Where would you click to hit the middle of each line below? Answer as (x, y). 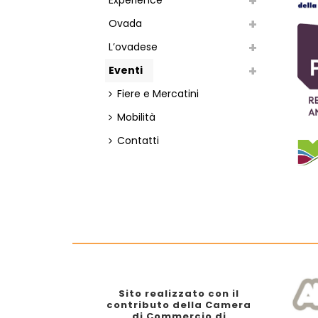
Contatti (138, 141)
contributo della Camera (179, 305)
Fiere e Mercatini (158, 94)
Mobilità (136, 117)
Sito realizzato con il (179, 293)
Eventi (126, 71)
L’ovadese (133, 47)
